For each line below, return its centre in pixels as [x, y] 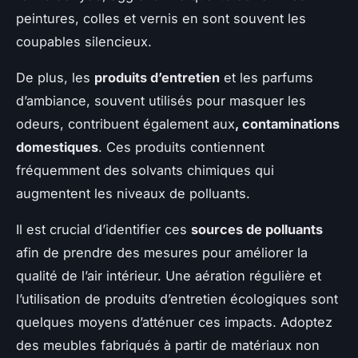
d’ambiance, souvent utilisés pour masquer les [161, 100]
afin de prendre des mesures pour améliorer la [162, 252]
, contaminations [287, 123]
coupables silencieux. [84, 41]
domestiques [57, 147]
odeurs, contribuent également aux [125, 123]
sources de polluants [257, 229]
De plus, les [55, 77]
